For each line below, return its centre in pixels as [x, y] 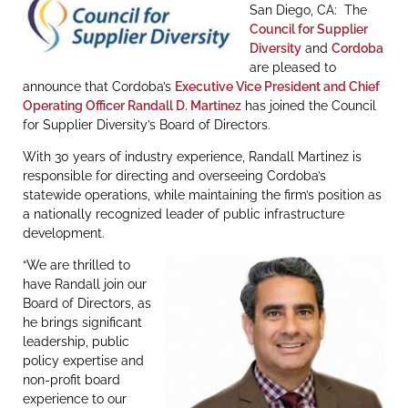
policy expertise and [83, 361]
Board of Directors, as [87, 304]
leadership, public [76, 342]
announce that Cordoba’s [99, 86]
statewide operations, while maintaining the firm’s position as [202, 194]
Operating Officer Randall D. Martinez [132, 105]
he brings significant [82, 323]
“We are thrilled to [76, 265]
